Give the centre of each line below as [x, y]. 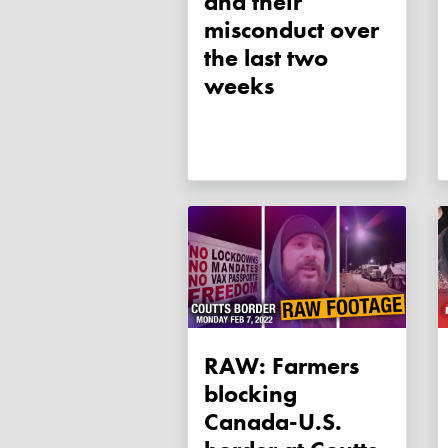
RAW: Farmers [281, 366]
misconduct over [291, 30]
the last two [266, 58]
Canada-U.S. [273, 422]
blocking [250, 394]
